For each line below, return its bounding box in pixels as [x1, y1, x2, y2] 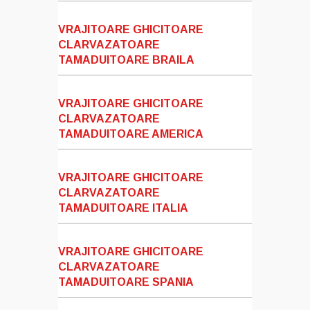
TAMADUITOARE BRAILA [58, 54, 194, 66]
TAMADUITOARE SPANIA [58, 276, 194, 289]
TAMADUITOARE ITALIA [58, 202, 188, 215]
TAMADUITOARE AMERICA [58, 128, 203, 140]
